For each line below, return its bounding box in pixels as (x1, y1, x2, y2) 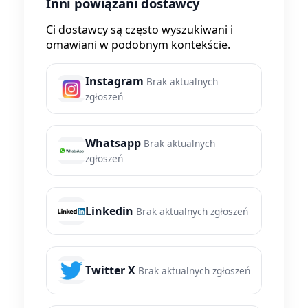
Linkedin (85, 203, 133, 219)
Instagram (85, 74, 144, 89)
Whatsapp (85, 135, 141, 151)
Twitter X (85, 263, 135, 278)
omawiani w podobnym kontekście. (46, 37, 230, 53)
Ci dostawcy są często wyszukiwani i (46, 22, 233, 38)
